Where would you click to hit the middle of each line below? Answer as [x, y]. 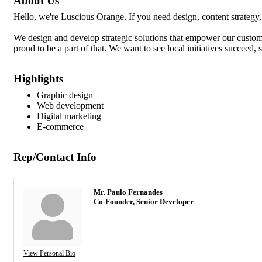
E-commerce [60, 126]
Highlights [38, 78]
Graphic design [65, 95]
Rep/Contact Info [55, 157]
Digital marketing [69, 116]
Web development [70, 105]
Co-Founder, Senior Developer [144, 201]
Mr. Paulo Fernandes [128, 192]
